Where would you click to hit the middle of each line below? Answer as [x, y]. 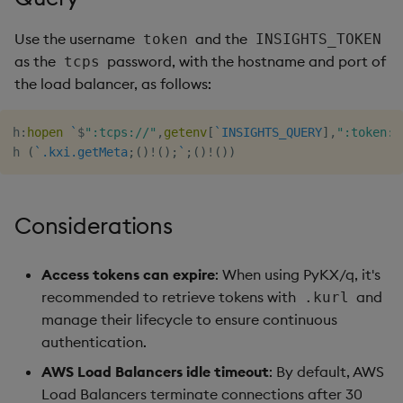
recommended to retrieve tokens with [170, 296]
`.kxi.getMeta [81, 152]
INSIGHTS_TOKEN [319, 39]
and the [222, 38]
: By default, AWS [327, 371]
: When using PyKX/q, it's [298, 274]
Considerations [94, 225]
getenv [185, 132]
